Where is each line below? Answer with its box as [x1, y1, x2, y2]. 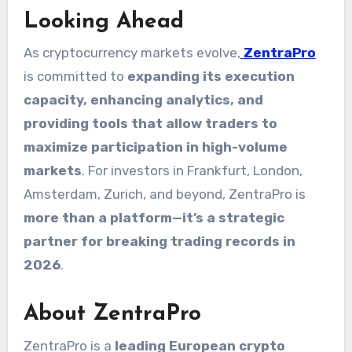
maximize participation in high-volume [23, 139, 288, 156]
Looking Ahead [23, 10, 184, 33]
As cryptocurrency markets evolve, [23, 45, 240, 61]
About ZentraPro [23, 303, 201, 326]
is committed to [23, 68, 127, 85]
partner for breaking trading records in [23, 233, 295, 250]
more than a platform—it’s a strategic [23, 210, 284, 226]
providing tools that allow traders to [23, 115, 277, 132]
